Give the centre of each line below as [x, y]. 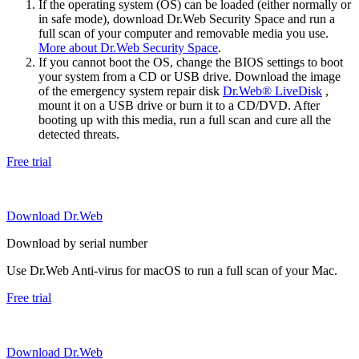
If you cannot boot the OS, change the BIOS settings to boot [191, 63]
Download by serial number [77, 244]
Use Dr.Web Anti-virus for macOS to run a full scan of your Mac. [172, 271]
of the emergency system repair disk [131, 91]
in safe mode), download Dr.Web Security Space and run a [187, 19]
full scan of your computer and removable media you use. [184, 34]
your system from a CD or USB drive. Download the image [190, 77]
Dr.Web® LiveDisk [272, 91]
